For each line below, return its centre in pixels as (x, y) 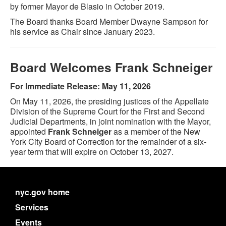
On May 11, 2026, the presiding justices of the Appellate (109, 101)
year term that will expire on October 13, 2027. (92, 152)
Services (32, 207)
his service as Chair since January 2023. (82, 32)
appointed (29, 131)
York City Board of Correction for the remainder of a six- (108, 142)
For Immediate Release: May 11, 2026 (80, 86)
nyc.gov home (42, 192)
